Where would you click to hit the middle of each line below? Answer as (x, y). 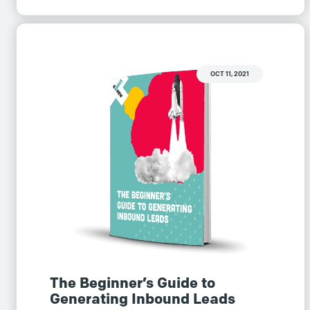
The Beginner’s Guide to (133, 282)
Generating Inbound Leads (143, 298)
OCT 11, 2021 (229, 73)
